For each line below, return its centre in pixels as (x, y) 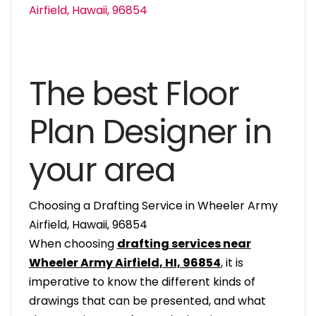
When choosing (73, 243)
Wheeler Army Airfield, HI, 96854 (124, 262)
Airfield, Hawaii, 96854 (88, 224)
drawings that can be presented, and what (147, 300)
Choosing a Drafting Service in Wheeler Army (153, 205)
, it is (232, 262)
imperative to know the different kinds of (142, 281)
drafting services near (184, 243)
